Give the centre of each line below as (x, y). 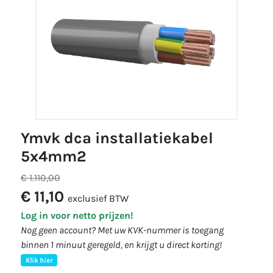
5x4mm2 (53, 156)
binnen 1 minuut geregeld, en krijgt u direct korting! (121, 245)
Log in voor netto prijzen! (77, 215)
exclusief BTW (98, 198)
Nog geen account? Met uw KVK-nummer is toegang (122, 230)
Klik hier (39, 260)
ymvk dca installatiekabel (25, 138)
